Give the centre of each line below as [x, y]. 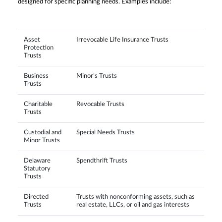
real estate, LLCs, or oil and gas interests [134, 205]
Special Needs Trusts [106, 132]
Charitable [38, 104]
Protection [39, 48]
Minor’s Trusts [97, 76]
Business [36, 76]
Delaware [37, 161]
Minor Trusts [42, 140]
